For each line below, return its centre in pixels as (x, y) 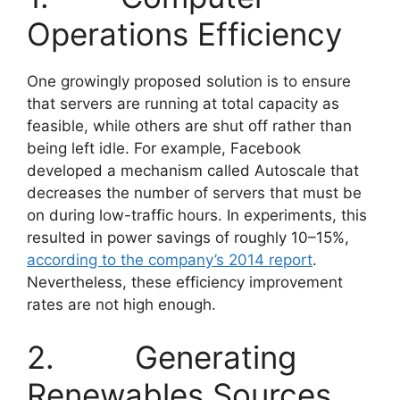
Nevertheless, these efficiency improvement (185, 282)
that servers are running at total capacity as (183, 103)
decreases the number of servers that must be (194, 192)
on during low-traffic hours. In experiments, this (197, 215)
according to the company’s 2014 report (170, 259)
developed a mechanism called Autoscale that (193, 170)
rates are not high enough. (121, 304)
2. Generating (162, 357)
